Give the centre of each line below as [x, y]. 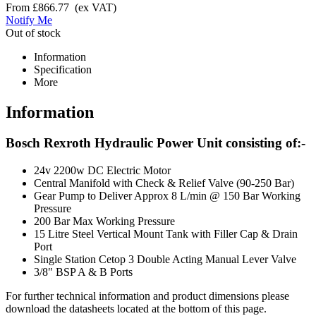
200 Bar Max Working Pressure [104, 221]
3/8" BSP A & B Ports [83, 272]
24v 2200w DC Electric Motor [102, 171]
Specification [63, 69]
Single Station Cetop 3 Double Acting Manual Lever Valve [165, 260]
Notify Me [29, 20]
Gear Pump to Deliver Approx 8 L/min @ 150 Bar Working [167, 196]
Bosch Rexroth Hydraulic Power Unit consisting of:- [156, 143]
